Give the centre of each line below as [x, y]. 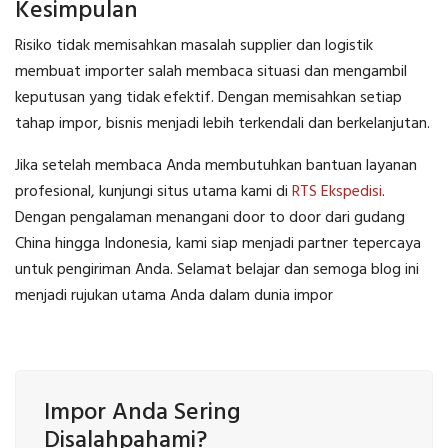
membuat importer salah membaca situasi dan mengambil [211, 71]
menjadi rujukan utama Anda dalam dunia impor [174, 295]
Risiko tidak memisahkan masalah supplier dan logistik [194, 45]
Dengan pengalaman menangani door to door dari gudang [210, 217]
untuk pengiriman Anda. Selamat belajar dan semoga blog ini [217, 269]
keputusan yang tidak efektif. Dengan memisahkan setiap [208, 97]
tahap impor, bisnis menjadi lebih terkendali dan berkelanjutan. [222, 123]
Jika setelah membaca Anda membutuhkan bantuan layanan [216, 165]
